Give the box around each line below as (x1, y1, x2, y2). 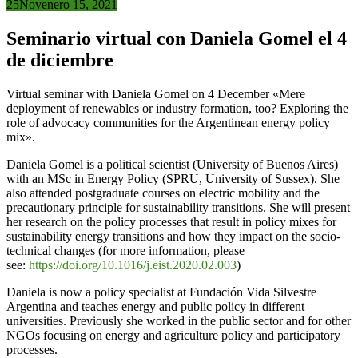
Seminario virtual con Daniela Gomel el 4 (6, 27, 347, 49)
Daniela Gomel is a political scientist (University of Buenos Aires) (6, 157, 338, 171)
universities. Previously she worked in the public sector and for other (6, 313, 351, 328)
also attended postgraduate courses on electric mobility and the (6, 185, 320, 200)
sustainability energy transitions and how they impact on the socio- (6, 229, 340, 243)
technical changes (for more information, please (6, 243, 245, 257)
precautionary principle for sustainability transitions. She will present (6, 200, 350, 214)
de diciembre (6, 49, 113, 70)
